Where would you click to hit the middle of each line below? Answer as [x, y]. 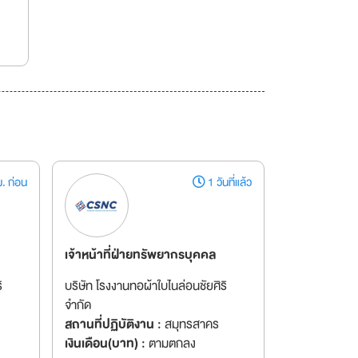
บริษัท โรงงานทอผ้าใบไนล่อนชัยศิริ [145, 286]
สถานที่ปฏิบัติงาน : [113, 325]
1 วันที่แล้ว [229, 183]
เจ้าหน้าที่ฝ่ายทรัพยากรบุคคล [140, 255]
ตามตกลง [170, 344]
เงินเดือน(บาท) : [105, 344]
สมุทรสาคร [190, 325]
